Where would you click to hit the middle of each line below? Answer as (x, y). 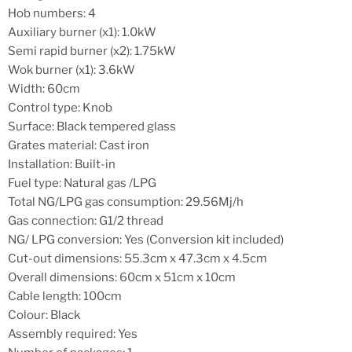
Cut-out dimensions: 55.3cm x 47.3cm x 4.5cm (137, 259)
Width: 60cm (44, 89)
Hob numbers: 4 (52, 14)
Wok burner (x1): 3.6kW (71, 70)
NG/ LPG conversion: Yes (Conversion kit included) (146, 240)
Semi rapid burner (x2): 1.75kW (92, 51)
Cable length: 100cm (65, 297)
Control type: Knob (60, 108)
